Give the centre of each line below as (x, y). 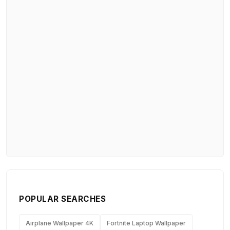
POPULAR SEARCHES (62, 199)
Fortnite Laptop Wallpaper (146, 223)
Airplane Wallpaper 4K (60, 223)
